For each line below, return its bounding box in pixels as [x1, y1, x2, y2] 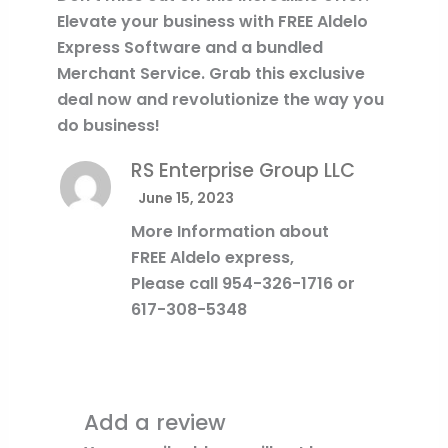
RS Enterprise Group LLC [130, 156, 355, 184]
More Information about [130, 219, 329, 243]
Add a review [84, 407, 227, 439]
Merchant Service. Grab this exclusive [56, 61, 365, 85]
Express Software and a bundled [56, 35, 323, 59]
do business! [56, 113, 160, 137]
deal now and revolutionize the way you [56, 87, 384, 111]
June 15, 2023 [137, 187, 234, 208]
